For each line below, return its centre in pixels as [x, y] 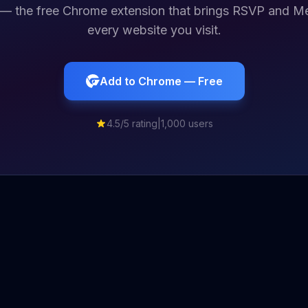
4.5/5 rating [132, 123]
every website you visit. [154, 30]
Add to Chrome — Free [161, 81]
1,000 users [187, 123]
